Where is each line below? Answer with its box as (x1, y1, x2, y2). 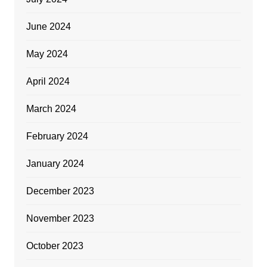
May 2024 (26, 49, 68, 60)
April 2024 (26, 76, 70, 87)
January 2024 (26, 159, 84, 169)
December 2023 (26, 186, 94, 197)
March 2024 (26, 104, 76, 114)
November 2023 (26, 213, 94, 224)
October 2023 (26, 241, 83, 252)
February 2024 (26, 131, 88, 142)
